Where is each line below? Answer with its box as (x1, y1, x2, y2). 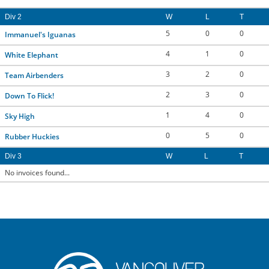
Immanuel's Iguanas (5, 29, 76, 40)
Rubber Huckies (5, 131, 59, 142)
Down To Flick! (5, 91, 54, 101)
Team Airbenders (5, 70, 64, 80)
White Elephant (5, 50, 58, 60)
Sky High (5, 111, 35, 121)
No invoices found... (5, 168, 70, 178)
